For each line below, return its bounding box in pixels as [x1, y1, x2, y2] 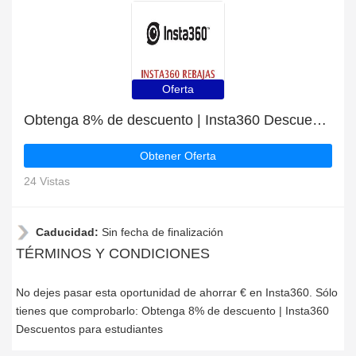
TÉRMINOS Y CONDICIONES [16, 246, 210, 261]
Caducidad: [36, 226, 102, 238]
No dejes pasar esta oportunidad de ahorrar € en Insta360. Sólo [16, 286, 338, 299]
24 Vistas [24, 175, 70, 188]
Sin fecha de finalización [102, 226, 223, 238]
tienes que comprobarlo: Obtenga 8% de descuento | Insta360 [16, 304, 329, 317]
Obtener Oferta [140, 149, 216, 162]
